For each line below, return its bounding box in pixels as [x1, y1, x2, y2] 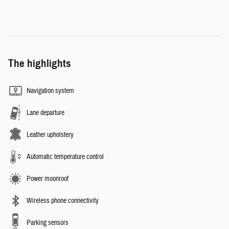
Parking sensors [27, 218, 68, 227]
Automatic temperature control [27, 152, 104, 162]
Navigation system [27, 86, 74, 96]
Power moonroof [27, 174, 68, 184]
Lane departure [27, 108, 64, 118]
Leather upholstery [27, 130, 74, 140]
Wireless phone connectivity [27, 196, 99, 205]
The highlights [8, 56, 71, 70]
